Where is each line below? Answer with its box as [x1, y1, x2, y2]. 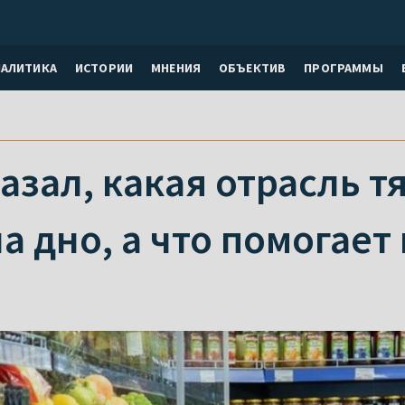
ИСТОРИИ [74, 59, 134, 76]
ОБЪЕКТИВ [219, 59, 287, 76]
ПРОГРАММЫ [304, 59, 383, 76]
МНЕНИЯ [151, 59, 201, 76]
